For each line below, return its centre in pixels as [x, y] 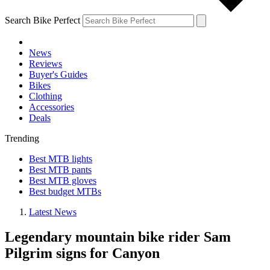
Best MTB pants [60, 169]
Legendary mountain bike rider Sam [118, 237]
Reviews [46, 63]
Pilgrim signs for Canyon [82, 253]
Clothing [46, 96]
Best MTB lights [61, 159]
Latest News [53, 212]
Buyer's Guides [58, 74]
